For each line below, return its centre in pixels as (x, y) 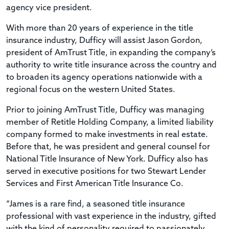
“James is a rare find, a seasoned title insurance (96, 204)
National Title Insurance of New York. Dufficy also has (107, 159)
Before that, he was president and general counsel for (108, 147)
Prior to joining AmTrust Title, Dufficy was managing (105, 110)
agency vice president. (49, 8)
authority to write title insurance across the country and (111, 65)
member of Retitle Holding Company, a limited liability (110, 122)
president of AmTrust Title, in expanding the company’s (111, 53)
